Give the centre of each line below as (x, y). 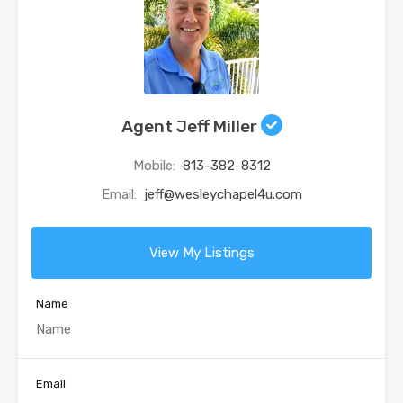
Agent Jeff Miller (191, 127)
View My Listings (201, 253)
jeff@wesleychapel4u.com (223, 195)
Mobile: (156, 166)
